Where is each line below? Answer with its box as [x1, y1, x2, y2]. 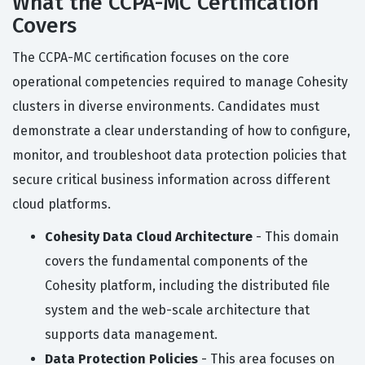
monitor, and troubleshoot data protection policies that [12, 147, 346, 164]
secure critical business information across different [12, 172, 330, 188]
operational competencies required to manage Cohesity [12, 74, 348, 90]
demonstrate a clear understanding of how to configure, [12, 123, 350, 139]
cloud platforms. [12, 196, 111, 213]
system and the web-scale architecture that [45, 302, 310, 319]
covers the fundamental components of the [45, 253, 308, 270]
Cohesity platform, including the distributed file [45, 278, 330, 294]
